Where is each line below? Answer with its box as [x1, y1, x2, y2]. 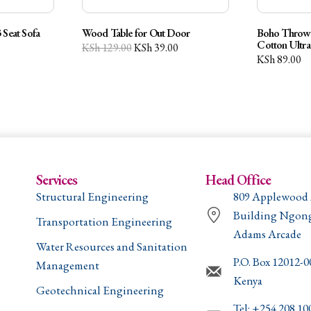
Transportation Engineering [35, 213, 172, 229]
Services [35, 170, 77, 189]
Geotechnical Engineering [35, 282, 164, 298]
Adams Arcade [233, 226, 302, 242]
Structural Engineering [35, 188, 149, 204]
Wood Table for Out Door [81, 25, 190, 40]
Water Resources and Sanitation [35, 238, 187, 254]
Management [35, 257, 99, 273]
